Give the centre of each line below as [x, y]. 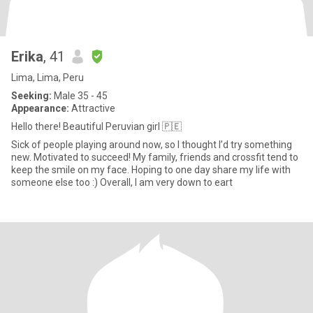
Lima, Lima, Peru [48, 78]
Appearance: [40, 108]
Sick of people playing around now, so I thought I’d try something [152, 145]
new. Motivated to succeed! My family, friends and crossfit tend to [155, 157]
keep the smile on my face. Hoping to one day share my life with [151, 170]
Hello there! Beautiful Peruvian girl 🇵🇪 [96, 126]
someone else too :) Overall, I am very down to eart [166, 182]
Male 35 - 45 [80, 96]
